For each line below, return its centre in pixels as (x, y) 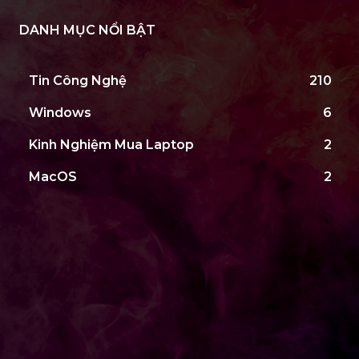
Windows (60, 113)
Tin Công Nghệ (78, 81)
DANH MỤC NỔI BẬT (87, 30)
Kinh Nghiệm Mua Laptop (111, 145)
